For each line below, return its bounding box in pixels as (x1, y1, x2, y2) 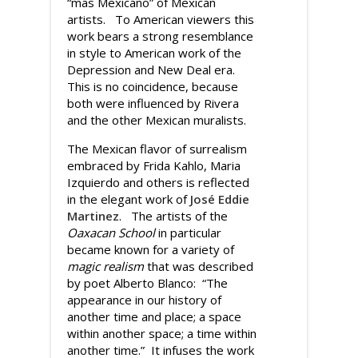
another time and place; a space (67, 308, 241, 324)
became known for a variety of (67, 241, 234, 257)
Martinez (67, 208, 119, 224)
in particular (155, 225, 221, 241)
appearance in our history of (67, 292, 221, 308)
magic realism (67, 258, 144, 274)
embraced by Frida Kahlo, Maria (67, 157, 241, 173)
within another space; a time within (67, 325, 257, 341)
